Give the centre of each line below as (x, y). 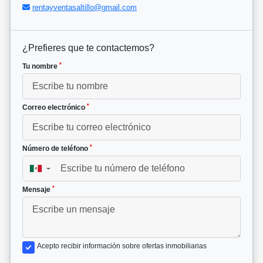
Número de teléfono (56, 149)
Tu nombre (41, 67)
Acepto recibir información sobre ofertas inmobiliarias (122, 246)
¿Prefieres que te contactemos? (88, 48)
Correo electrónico (55, 108)
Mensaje (37, 190)
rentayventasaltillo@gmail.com (85, 8)
